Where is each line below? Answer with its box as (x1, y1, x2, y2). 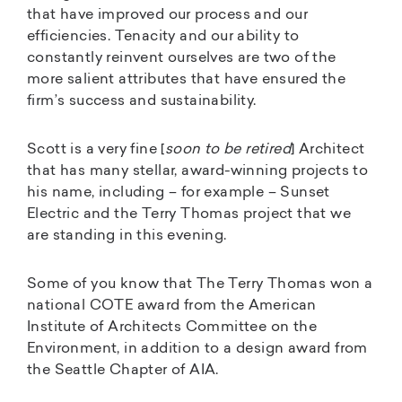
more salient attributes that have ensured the (27, 72, 345, 87)
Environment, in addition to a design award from (27, 341, 368, 356)
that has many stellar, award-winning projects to (27, 163, 369, 179)
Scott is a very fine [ (27, 142, 165, 157)
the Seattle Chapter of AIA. (27, 363, 219, 378)
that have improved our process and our (27, 7, 309, 22)
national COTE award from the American (27, 298, 317, 313)
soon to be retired (164, 142, 292, 157)
